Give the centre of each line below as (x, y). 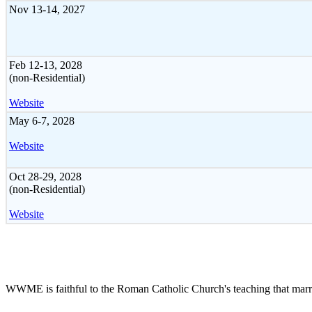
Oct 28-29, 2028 (45, 176)
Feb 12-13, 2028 (46, 65)
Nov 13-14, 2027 (47, 9)
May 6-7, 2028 (42, 120)
